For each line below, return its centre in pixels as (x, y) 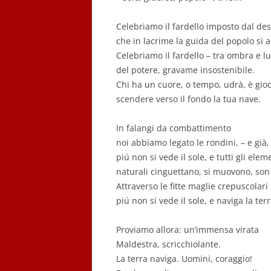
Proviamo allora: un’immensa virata (188, 230)
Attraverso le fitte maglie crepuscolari (192, 186)
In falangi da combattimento (174, 128)
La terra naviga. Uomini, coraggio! (184, 259)
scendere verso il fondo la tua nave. (188, 99)
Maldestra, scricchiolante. (168, 244)
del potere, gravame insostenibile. (185, 70)
